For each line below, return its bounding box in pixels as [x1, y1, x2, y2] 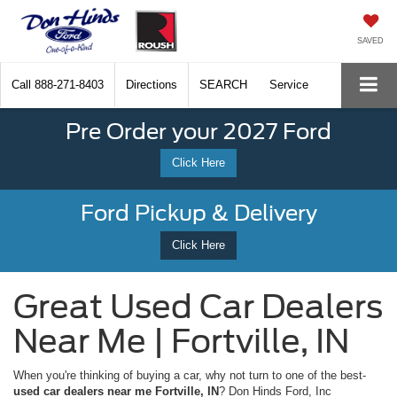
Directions [126, 78, 177, 91]
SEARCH [199, 78, 247, 91]
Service [269, 78, 308, 91]
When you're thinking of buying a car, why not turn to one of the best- [13, 368, 366, 382]
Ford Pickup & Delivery [80, 200, 317, 227]
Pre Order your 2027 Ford [66, 118, 331, 144]
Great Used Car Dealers [13, 286, 383, 326]
